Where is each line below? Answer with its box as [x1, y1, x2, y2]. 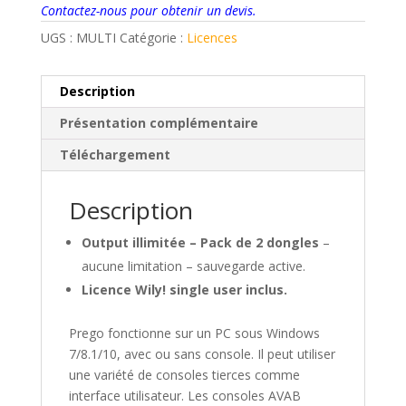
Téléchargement [59, 145, 170, 163]
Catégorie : [119, 28, 187, 46]
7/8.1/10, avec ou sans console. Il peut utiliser [68, 344, 335, 362]
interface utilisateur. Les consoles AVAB [68, 386, 301, 404]
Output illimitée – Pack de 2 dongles [81, 233, 319, 251]
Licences [186, 28, 237, 46]
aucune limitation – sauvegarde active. [81, 256, 305, 275]
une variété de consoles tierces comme [68, 365, 300, 383]
